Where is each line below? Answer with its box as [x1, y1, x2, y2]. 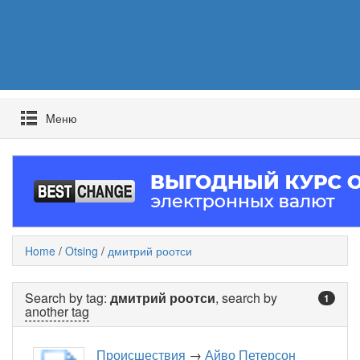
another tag [25, 302, 89, 321]
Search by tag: [25, 288, 110, 308]
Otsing [65, 243, 98, 260]
